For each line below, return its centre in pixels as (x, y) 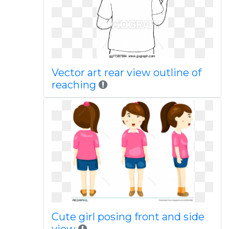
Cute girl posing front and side (128, 217)
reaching (74, 85)
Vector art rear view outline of (126, 73)
